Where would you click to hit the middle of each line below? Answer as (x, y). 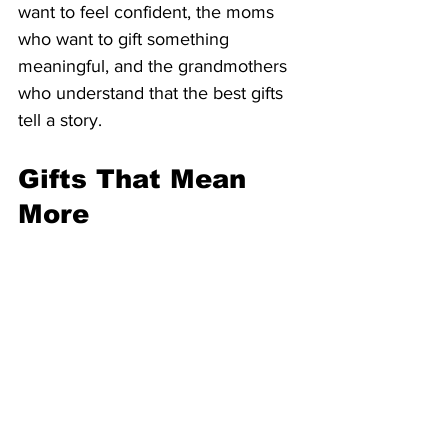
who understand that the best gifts (153, 93)
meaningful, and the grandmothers (155, 66)
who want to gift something (126, 39)
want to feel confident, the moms (148, 12)
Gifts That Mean (136, 179)
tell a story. (60, 120)
